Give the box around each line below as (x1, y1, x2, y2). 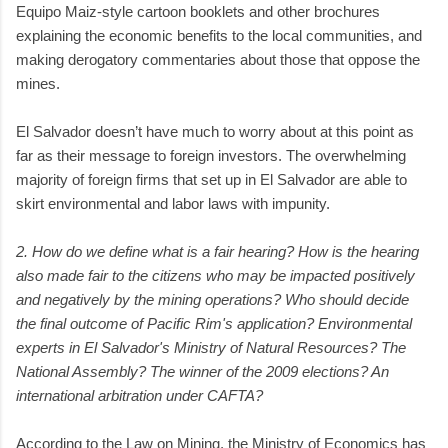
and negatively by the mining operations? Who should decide (16, 290, 409, 308)
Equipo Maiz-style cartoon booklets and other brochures (16, 2, 380, 20)
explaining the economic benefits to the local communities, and (16, 26, 422, 44)
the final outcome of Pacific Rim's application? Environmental (16, 314, 412, 332)
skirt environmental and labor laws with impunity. (16, 194, 330, 212)
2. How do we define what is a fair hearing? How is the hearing (16, 242, 419, 260)
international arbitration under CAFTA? (16, 386, 263, 404)
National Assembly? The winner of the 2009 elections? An (16, 362, 389, 380)
